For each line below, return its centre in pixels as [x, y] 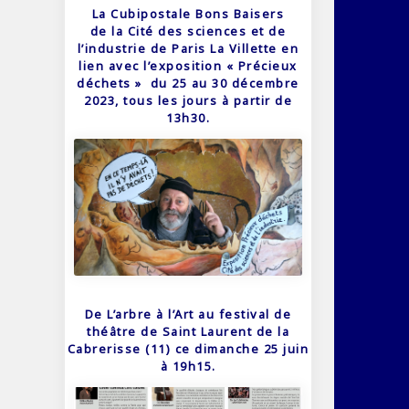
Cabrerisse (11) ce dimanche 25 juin [188, 349]
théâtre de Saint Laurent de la [188, 332]
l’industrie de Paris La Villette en [188, 49]
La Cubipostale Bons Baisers [188, 14]
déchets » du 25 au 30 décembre [188, 84]
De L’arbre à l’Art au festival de [188, 315]
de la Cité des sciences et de [188, 31]
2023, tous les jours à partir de [188, 101]
